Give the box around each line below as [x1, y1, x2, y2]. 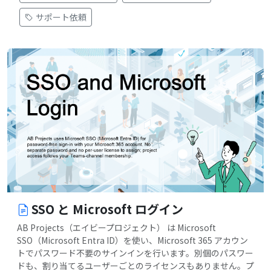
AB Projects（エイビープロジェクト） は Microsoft [17, 221, 216, 234]
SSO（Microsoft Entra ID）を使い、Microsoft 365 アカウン [17, 234, 248, 247]
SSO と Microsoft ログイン [31, 200, 183, 218]
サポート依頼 [36, 10, 87, 23]
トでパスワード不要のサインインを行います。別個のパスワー [17, 247, 253, 260]
